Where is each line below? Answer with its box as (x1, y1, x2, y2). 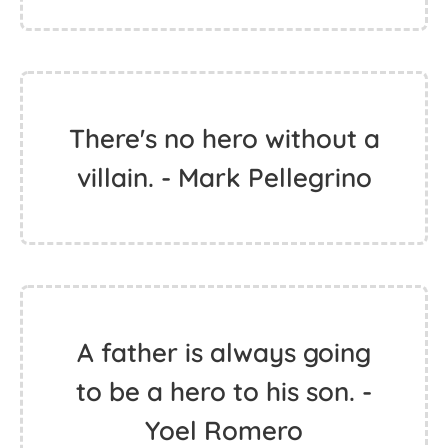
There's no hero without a (68, 122, 380, 155)
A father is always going (77, 336, 371, 369)
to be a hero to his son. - (76, 375, 372, 408)
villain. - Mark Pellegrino (76, 161, 372, 194)
